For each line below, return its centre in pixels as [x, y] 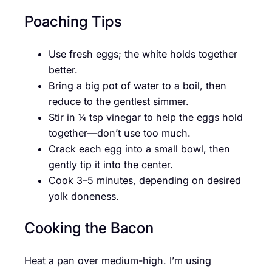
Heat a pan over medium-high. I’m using [118, 260]
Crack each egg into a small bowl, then [139, 148]
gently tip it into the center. [111, 164]
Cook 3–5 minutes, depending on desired [145, 180]
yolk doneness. [84, 196]
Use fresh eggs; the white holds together [143, 54]
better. [63, 70]
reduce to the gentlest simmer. [119, 101]
